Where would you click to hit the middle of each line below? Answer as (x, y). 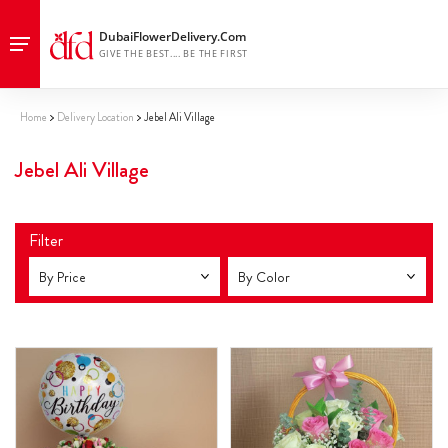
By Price (62, 276)
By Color (263, 276)
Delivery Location (95, 117)
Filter (46, 240)
